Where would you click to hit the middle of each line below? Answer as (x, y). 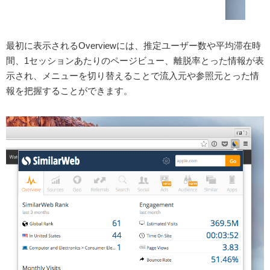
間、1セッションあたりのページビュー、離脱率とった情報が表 (135, 60)
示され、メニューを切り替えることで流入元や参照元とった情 (133, 75)
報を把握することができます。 (69, 90)
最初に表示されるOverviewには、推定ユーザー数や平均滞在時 (133, 45)
